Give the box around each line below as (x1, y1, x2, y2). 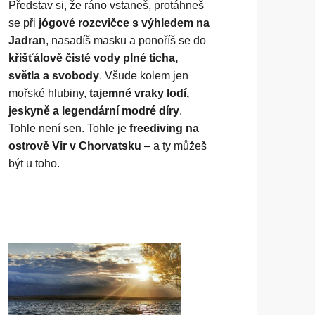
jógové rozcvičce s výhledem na (39, 17, 210, 30)
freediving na (129, 122, 200, 135)
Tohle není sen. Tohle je (8, 122, 130, 135)
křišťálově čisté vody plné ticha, (8, 52, 179, 65)
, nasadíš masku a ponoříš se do (46, 34, 207, 47)
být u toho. (8, 157, 60, 170)
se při (8, 17, 39, 30)
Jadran (8, 34, 46, 47)
